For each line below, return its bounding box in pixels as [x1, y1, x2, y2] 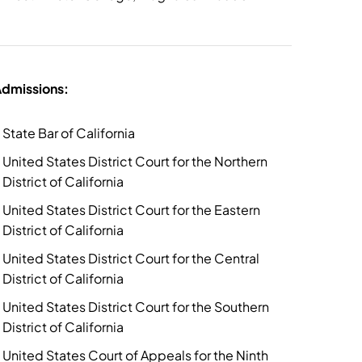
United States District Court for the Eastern [2, 201, 261, 218]
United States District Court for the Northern [2, 153, 268, 170]
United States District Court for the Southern [2, 298, 270, 315]
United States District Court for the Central [2, 250, 260, 267]
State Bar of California [2, 124, 136, 141]
